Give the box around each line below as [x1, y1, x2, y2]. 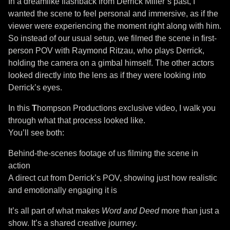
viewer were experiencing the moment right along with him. [8, 21, 221, 30]
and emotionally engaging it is [8, 185, 117, 195]
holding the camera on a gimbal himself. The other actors [8, 58, 214, 67]
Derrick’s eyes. [8, 83, 62, 92]
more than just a [159, 206, 219, 215]
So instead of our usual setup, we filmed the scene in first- [8, 33, 217, 43]
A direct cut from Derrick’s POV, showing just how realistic [8, 173, 217, 182]
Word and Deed [102, 206, 159, 215]
